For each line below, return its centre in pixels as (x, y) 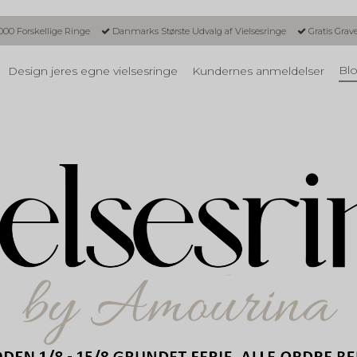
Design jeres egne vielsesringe (93, 71)
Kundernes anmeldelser (258, 71)
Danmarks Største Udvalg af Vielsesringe (198, 31)
